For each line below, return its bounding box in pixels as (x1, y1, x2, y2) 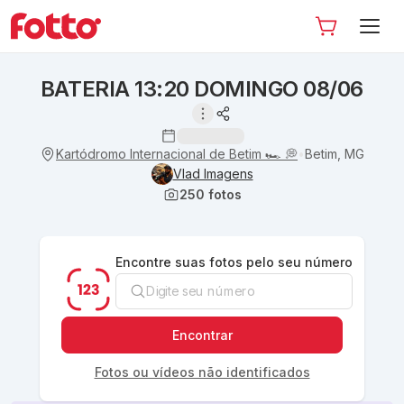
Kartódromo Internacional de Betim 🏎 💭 (56, 145, 298, 161)
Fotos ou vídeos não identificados (94, 364, 310, 380)
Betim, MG (305, 145, 364, 161)
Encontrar (171, 327, 233, 343)
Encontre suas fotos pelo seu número (115, 254, 353, 270)
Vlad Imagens (172, 166, 253, 181)
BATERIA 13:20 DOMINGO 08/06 (40, 76, 364, 102)
